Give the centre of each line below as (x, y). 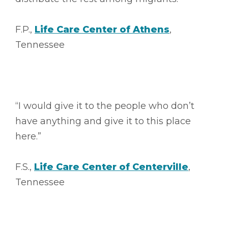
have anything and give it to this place (103, 121)
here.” (28, 136)
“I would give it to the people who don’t (105, 106)
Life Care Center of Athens (102, 29)
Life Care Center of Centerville (111, 167)
